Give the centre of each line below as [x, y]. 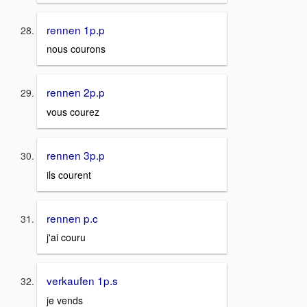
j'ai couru [66, 237]
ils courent [69, 174]
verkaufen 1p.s [82, 281]
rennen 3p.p [76, 155]
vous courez [73, 111]
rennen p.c [72, 218]
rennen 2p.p [76, 92]
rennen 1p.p [76, 29]
